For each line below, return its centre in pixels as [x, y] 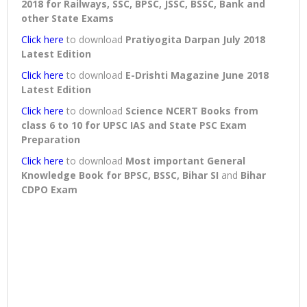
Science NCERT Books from [192, 111]
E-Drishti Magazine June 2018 [197, 75]
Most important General [185, 161]
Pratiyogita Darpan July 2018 [195, 40]
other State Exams [67, 19]
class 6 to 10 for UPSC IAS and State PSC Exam [134, 125]
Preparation [51, 140]
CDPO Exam [49, 190]
